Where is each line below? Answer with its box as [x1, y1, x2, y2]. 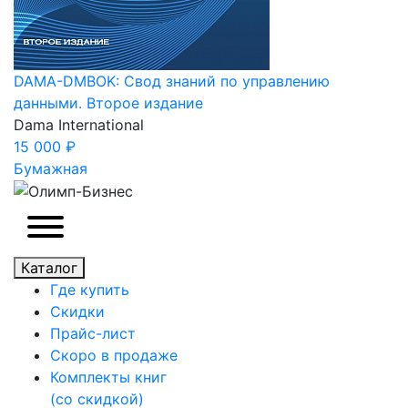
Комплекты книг [50, 368, 167, 387]
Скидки [50, 302, 105, 321]
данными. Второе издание [14, 93, 203, 112]
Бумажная [14, 158, 87, 178]
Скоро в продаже [50, 346, 178, 365]
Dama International [14, 115, 144, 134]
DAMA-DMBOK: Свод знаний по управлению [14, 71, 330, 90]
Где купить [50, 280, 129, 300]
